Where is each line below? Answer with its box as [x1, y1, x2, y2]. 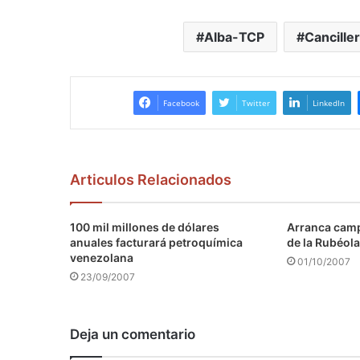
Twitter [241, 97, 270, 109]
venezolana [70, 251, 133, 265]
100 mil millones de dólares [70, 220, 219, 235]
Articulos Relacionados [70, 171, 231, 189]
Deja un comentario [70, 326, 195, 343]
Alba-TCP [203, 29, 264, 46]
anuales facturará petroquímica [70, 235, 243, 250]
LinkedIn [312, 97, 345, 109]
